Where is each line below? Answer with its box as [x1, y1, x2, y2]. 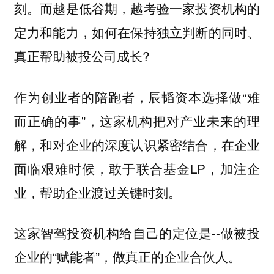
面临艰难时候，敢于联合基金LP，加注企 [13, 158, 261, 177]
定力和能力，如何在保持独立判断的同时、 [13, 23, 261, 42]
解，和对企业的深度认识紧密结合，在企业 [13, 135, 261, 154]
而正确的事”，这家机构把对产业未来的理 [13, 111, 261, 130]
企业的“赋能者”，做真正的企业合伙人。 [13, 247, 241, 266]
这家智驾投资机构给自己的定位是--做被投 [13, 223, 261, 242]
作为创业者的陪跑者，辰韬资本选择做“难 [13, 87, 261, 106]
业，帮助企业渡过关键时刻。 [13, 182, 181, 201]
